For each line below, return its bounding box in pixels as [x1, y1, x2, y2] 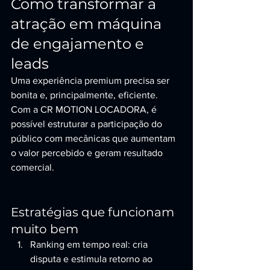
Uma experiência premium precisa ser [11, 75, 172, 86]
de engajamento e [11, 35, 148, 52]
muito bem [11, 222, 78, 236]
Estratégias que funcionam [11, 205, 177, 219]
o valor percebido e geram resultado [11, 148, 165, 158]
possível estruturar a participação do [11, 119, 165, 129]
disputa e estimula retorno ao [30, 254, 155, 264]
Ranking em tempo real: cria [30, 239, 150, 250]
